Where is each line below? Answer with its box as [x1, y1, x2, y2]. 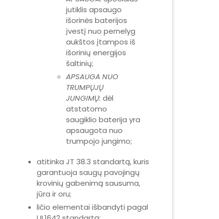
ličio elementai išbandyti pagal [37, 202, 148, 212]
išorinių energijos [66, 47, 126, 58]
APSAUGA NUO [66, 71, 118, 82]
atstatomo [66, 104, 107, 114]
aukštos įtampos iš [66, 37, 135, 47]
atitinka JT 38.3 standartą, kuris [37, 156, 149, 167]
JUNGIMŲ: [66, 93, 101, 103]
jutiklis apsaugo [66, 4, 122, 15]
